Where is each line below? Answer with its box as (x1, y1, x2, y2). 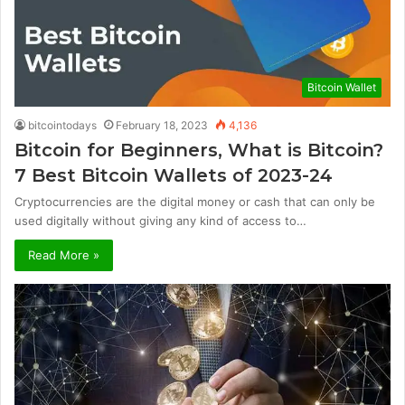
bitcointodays (28, 118, 97, 133)
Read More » (28, 248, 99, 263)
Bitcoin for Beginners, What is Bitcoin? (14, 139, 383, 162)
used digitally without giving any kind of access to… (14, 213, 306, 229)
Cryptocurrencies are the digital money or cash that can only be (14, 194, 375, 210)
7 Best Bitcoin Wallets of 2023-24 (14, 165, 333, 187)
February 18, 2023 (116, 118, 208, 133)
